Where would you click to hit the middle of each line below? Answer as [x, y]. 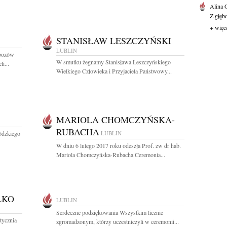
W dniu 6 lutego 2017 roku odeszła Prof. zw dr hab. [119, 145]
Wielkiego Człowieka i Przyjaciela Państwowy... [114, 71]
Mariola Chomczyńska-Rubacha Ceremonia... [111, 155]
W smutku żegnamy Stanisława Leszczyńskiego [113, 62]
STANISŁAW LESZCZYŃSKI [114, 41]
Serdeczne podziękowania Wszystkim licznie [110, 212]
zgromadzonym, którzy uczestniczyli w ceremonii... [118, 221]
